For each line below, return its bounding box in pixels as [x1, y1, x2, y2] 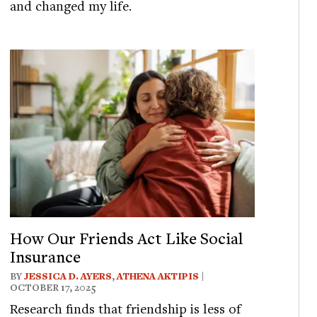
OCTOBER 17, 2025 [10, 281, 97, 294]
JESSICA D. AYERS [24, 270, 113, 283]
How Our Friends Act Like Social [10, 227, 243, 249]
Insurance [10, 246, 81, 267]
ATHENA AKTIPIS [117, 270, 200, 283]
